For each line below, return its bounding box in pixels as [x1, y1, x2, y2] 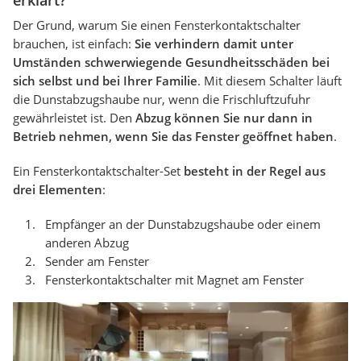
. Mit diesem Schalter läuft [197, 73, 342, 89]
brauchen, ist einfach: [13, 35, 135, 52]
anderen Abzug [45, 234, 129, 251]
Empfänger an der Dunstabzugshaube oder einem [45, 216, 321, 233]
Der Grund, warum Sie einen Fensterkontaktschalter [13, 17, 301, 34]
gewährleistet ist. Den [13, 110, 135, 127]
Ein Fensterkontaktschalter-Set [13, 163, 184, 180]
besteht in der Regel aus [184, 163, 326, 180]
